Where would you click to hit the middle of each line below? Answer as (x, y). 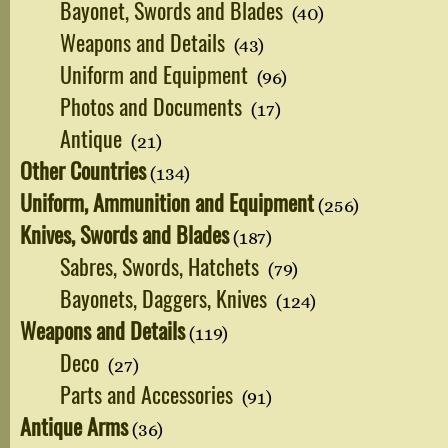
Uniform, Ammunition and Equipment (167, 201)
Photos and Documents (153, 105)
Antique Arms (74, 425)
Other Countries (83, 169)
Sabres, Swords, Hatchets (162, 265)
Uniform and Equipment (156, 73)
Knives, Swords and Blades (124, 233)
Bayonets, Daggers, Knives (166, 297)
